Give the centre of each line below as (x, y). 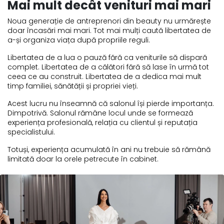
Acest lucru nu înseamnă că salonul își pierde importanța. (111, 103)
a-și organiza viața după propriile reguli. (79, 40)
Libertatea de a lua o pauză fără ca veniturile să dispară (107, 57)
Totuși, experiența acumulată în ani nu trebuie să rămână (109, 149)
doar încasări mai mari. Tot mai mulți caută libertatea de (109, 30)
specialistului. (31, 132)
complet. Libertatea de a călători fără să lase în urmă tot (108, 67)
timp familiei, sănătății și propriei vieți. (73, 86)
